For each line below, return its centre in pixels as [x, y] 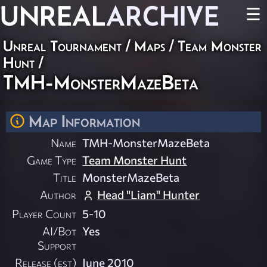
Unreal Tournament [62, 46]
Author [58, 195]
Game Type [52, 160]
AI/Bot [60, 231]
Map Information [84, 121]
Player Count [44, 214]
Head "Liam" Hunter [149, 195]
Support [57, 245]
